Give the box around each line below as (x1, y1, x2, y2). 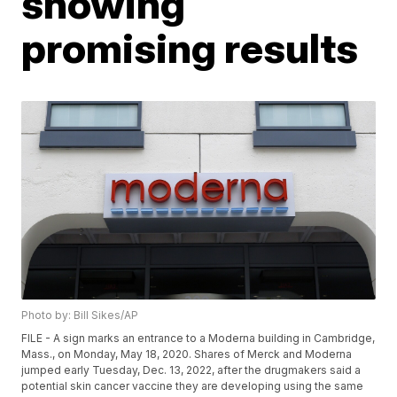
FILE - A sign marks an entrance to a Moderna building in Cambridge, (21, 331, 376, 346)
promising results (21, 22, 359, 73)
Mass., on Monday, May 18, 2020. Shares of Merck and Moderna (21, 347, 353, 362)
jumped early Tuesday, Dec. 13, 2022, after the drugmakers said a (21, 363, 362, 378)
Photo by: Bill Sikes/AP (21, 308, 139, 323)
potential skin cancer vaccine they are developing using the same (21, 379, 364, 393)
